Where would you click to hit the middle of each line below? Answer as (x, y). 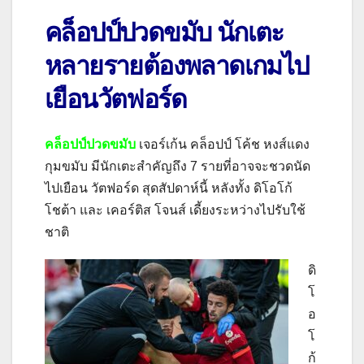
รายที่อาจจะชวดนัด (256, 167)
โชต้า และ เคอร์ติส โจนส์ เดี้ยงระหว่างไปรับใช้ (175, 210)
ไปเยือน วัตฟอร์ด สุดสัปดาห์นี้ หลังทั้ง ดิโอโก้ (169, 188)
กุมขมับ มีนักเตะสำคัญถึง (117, 167)
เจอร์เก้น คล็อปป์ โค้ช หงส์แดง (224, 145)
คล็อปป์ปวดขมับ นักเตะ (164, 32)
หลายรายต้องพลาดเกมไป (177, 65)
